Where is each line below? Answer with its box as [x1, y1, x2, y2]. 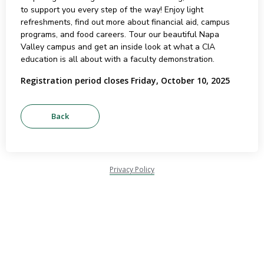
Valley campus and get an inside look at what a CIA [20, 41, 215, 52]
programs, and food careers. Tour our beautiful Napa [20, 29, 219, 40]
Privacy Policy [110, 164, 154, 174]
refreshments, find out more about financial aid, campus [20, 16, 230, 28]
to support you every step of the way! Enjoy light [20, 4, 203, 15]
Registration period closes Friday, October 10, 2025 [20, 75, 230, 86]
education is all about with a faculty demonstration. [20, 54, 214, 65]
